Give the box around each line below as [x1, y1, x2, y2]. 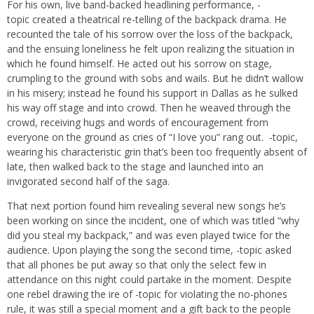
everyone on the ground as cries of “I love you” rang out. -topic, [7, 130, 298, 144]
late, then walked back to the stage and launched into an [7, 160, 264, 174]
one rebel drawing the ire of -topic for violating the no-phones [7, 287, 287, 301]
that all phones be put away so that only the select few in [7, 258, 266, 272]
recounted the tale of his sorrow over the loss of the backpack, [7, 27, 293, 41]
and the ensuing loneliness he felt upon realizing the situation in [7, 42, 294, 56]
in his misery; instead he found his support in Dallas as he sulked [7, 86, 298, 100]
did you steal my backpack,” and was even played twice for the [7, 228, 290, 243]
